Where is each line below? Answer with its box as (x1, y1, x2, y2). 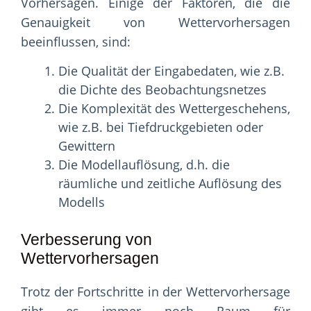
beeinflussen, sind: (21, 33, 131, 51)
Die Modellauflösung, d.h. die (58, 156, 230, 174)
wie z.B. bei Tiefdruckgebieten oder (58, 119, 263, 136)
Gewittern (58, 137, 115, 155)
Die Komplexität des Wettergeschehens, (58, 100, 290, 117)
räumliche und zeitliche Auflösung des (58, 175, 282, 192)
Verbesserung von (21, 230, 152, 249)
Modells (58, 194, 105, 211)
